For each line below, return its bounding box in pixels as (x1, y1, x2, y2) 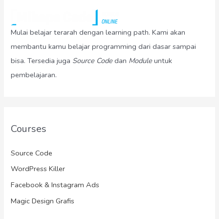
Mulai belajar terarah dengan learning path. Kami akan (11, 27, 186, 38)
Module (129, 56, 154, 66)
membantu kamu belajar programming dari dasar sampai (11, 42, 197, 52)
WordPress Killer (11, 164, 66, 174)
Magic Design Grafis (11, 196, 75, 206)
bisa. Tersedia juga (11, 56, 73, 66)
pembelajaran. (11, 70, 57, 80)
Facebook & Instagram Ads (11, 179, 100, 190)
